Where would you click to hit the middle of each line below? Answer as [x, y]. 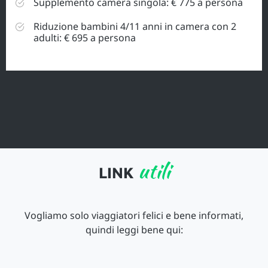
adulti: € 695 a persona [85, 38]
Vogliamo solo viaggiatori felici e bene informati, [134, 216]
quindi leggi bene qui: [134, 230]
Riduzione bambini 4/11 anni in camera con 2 [135, 27]
